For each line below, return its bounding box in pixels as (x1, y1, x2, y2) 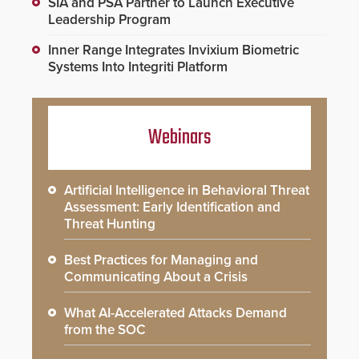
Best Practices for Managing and (64, 252, 258, 269)
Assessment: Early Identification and (64, 199, 280, 216)
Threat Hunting (64, 216, 155, 233)
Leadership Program (48, 11, 171, 29)
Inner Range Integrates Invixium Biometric (48, 42, 299, 59)
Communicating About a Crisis (64, 268, 248, 286)
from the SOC (64, 321, 146, 339)
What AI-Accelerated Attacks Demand (64, 305, 287, 322)
